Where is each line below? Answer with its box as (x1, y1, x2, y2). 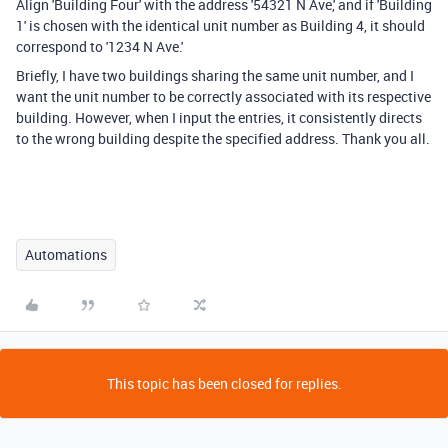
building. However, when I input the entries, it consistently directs (16, 107, 422, 127)
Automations (25, 244, 107, 264)
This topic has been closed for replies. (106, 373, 342, 393)
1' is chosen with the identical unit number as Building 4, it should (16, 15, 425, 35)
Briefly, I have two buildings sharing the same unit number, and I (16, 65, 414, 85)
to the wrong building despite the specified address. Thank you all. (16, 128, 430, 148)
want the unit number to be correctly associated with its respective (16, 86, 431, 106)
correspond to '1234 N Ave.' (16, 36, 183, 56)
